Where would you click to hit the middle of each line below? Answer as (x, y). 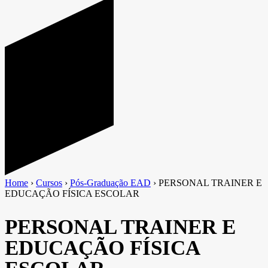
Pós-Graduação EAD (110, 182)
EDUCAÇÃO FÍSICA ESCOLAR (72, 193)
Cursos (49, 182)
